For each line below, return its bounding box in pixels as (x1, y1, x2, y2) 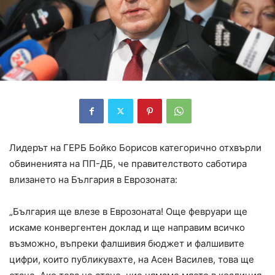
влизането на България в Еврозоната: (9, 173, 177, 185)
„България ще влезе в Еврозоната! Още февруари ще (9, 205, 247, 217)
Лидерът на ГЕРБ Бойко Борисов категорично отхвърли (9, 141, 261, 153)
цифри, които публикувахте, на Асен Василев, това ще (9, 253, 254, 265)
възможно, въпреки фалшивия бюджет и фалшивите (9, 237, 244, 249)
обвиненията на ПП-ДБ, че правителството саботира (9, 157, 247, 169)
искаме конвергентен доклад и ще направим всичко (9, 221, 245, 233)
